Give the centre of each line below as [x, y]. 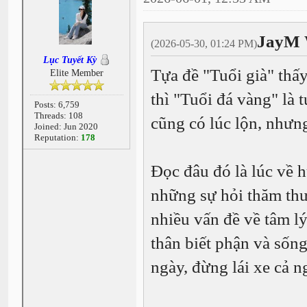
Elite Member [76, 73]
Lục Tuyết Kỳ [70, 60]
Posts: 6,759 [57, 105]
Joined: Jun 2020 [66, 127]
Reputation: [57, 138]
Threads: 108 [58, 116]
